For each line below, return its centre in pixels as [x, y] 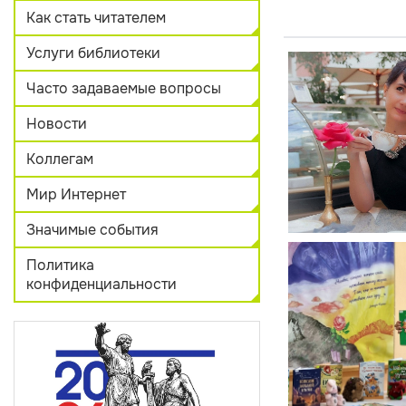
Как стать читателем [96, 18]
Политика [60, 265]
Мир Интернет [76, 194]
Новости [57, 124]
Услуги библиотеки [93, 53]
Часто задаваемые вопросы [124, 88]
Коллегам [60, 159]
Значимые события [92, 230]
